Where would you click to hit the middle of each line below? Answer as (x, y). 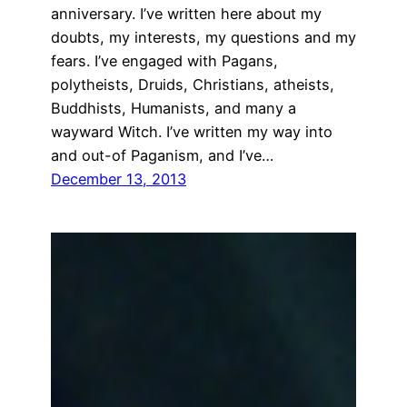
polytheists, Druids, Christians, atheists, (193, 85)
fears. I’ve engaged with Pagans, (164, 61)
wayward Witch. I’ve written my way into (192, 132)
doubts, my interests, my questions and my (203, 38)
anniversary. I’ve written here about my (186, 14)
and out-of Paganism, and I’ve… (162, 156)
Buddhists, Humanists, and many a (174, 109)
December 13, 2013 (119, 179)
